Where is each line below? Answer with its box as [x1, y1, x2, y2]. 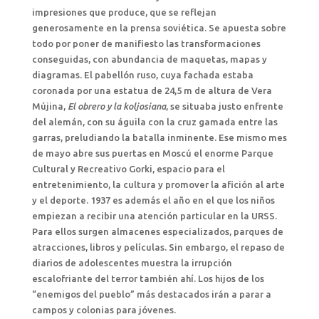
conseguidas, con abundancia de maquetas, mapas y [31, 54, 267, 64]
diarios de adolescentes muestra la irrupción [31, 258, 232, 268]
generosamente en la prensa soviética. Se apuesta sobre [31, 23, 286, 33]
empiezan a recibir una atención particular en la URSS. [31, 211, 277, 221]
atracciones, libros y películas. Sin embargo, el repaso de [31, 242, 285, 252]
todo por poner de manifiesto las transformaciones [31, 38, 261, 48]
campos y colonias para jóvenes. [31, 305, 176, 315]
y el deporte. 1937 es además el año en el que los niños [31, 195, 275, 205]
